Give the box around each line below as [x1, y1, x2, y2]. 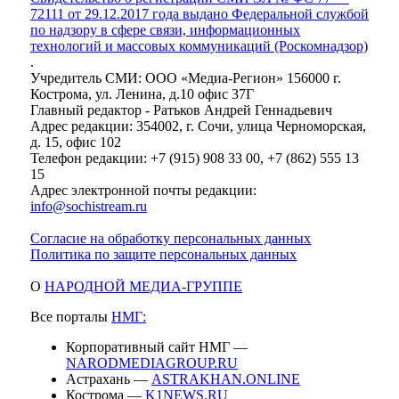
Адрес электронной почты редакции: [30, 183, 256, 199]
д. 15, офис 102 [30, 134, 121, 151]
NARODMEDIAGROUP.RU [66, 355, 238, 371]
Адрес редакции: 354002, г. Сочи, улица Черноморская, [30, 118, 366, 134]
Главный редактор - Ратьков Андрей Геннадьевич [30, 102, 332, 118]
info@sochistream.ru [30, 199, 147, 215]
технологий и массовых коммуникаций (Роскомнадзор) [30, 38, 368, 54]
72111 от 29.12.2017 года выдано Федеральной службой [30, 6, 369, 22]
